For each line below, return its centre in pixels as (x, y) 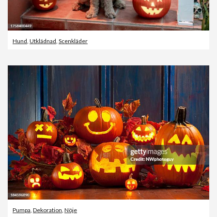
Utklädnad (43, 41)
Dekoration (47, 210)
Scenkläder (73, 41)
